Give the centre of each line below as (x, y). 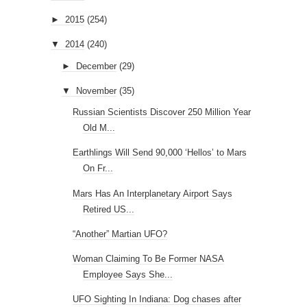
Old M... (99, 128)
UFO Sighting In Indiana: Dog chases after (157, 299)
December (96, 66)
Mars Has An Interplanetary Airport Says (153, 193)
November (96, 90)
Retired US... (109, 209)
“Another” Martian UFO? (120, 234)
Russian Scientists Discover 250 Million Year (162, 112)
